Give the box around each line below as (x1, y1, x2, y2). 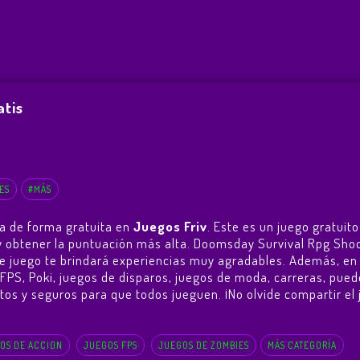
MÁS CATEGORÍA (267, 339, 337, 352)
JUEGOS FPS (83, 339, 137, 352)
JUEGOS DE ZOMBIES (157, 339, 249, 352)
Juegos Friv (133, 218, 207, 235)
